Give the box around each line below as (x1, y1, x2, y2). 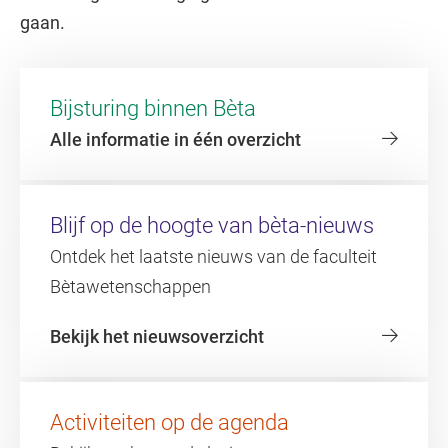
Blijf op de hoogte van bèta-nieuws (50, 213, 374, 238)
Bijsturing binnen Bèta (50, 96, 256, 121)
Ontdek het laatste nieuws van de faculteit (50, 246, 377, 267)
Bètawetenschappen (50, 276, 211, 297)
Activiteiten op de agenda (50, 410, 289, 435)
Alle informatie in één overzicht (50, 129, 301, 150)
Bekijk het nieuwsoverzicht (50, 326, 264, 347)
